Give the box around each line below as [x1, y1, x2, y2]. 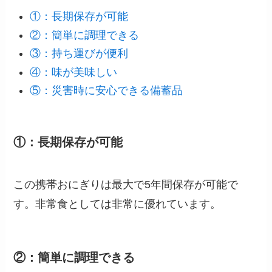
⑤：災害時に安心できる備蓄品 [30, 84, 183, 97]
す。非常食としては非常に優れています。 [13, 197, 222, 210]
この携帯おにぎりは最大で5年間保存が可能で [13, 178, 239, 191]
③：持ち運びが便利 [30, 47, 129, 60]
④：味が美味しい [30, 66, 118, 78]
